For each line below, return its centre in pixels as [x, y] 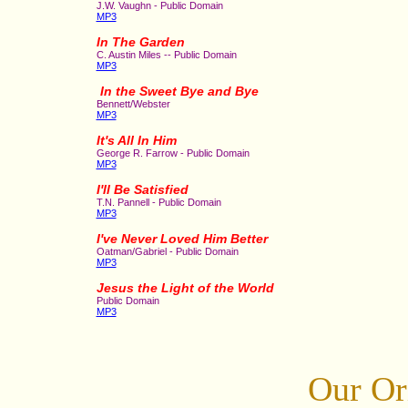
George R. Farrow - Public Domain [173, 153]
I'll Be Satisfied [142, 190]
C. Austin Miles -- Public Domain [166, 55]
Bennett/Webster [133, 104]
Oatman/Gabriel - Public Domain [167, 251]
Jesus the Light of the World [185, 288]
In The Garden [140, 42]
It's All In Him [136, 141]
